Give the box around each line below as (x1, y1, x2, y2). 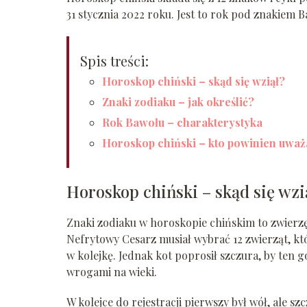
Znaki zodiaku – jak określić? (102, 94, 254, 109)
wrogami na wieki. (66, 264, 157, 279)
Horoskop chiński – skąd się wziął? (102, 73, 285, 88)
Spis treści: (80, 51, 149, 70)
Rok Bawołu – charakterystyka (102, 114, 262, 130)
